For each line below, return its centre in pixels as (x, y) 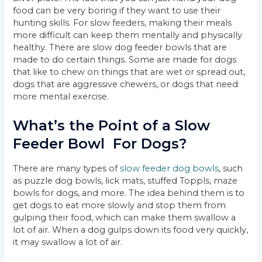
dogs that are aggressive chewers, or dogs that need (126, 84)
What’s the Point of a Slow (112, 126)
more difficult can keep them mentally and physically (128, 35)
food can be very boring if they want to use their (117, 10)
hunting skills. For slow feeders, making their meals (123, 23)
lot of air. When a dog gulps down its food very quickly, (131, 230)
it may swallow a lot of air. (68, 242)
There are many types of (67, 169)
